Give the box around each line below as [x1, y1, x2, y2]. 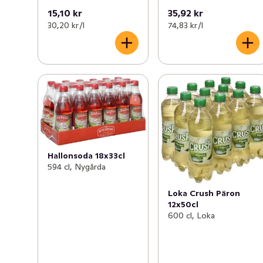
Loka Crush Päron [168, 187, 241, 198]
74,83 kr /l [168, 19, 204, 31]
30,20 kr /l [48, 19, 85, 31]
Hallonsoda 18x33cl [48, 150, 125, 161]
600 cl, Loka [168, 210, 215, 221]
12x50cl [168, 198, 199, 210]
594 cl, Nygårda [48, 161, 106, 172]
